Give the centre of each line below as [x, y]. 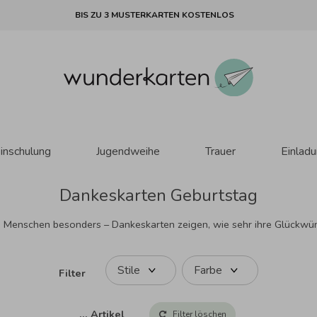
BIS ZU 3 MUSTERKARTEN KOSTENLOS [154, 15]
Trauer [220, 151]
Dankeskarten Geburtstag [158, 195]
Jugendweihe [128, 151]
